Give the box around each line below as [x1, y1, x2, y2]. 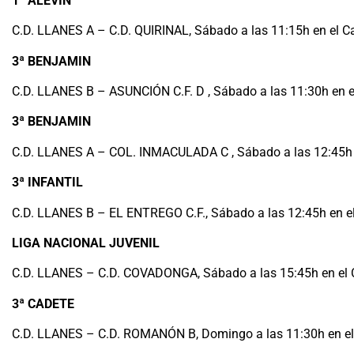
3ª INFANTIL [12, 175, 83, 190]
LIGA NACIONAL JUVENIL [12, 235, 160, 250]
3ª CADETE [12, 296, 74, 311]
